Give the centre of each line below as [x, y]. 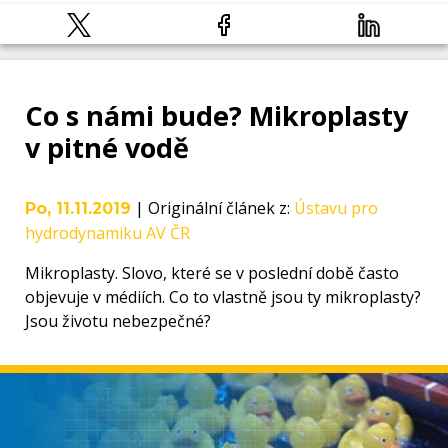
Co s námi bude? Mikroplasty [216, 116]
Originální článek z [217, 208]
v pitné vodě [107, 148]
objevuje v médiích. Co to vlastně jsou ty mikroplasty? [223, 297]
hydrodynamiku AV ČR [107, 233]
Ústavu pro [336, 208]
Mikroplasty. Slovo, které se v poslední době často [212, 273]
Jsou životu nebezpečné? [118, 321]
